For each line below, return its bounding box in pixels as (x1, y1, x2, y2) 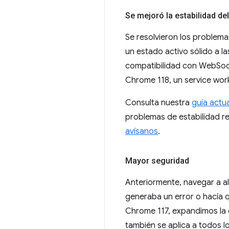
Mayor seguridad (125, 156, 189, 166)
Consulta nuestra (125, 98, 192, 108)
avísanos (125, 126, 158, 136)
